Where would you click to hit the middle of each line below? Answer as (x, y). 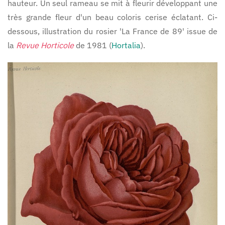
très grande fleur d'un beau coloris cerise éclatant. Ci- (113, 17)
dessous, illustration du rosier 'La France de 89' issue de (113, 31)
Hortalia (126, 45)
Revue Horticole (45, 45)
